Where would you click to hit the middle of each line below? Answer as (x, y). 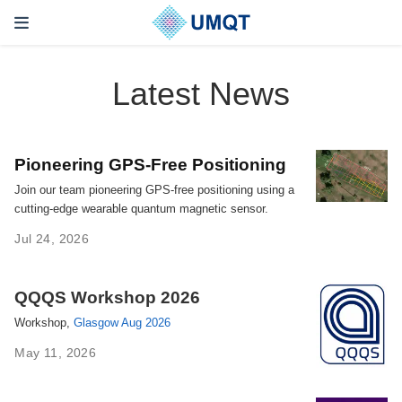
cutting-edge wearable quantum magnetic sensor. (142, 209)
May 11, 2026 (56, 353)
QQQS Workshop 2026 (108, 297)
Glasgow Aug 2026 (122, 323)
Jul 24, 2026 (52, 239)
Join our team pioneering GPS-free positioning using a (155, 190)
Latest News (201, 94)
